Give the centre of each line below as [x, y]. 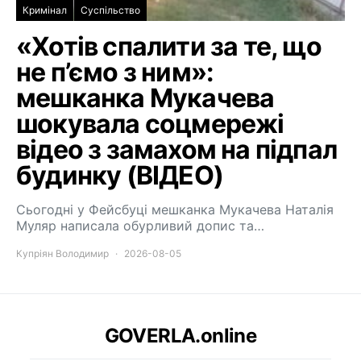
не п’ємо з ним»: [115, 72]
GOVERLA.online [180, 335]
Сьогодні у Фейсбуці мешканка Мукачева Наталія [175, 209]
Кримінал [45, 10]
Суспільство [110, 10]
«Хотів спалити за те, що [169, 46]
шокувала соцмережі [150, 123]
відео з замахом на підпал [177, 149]
